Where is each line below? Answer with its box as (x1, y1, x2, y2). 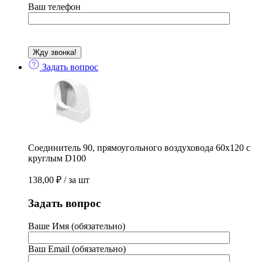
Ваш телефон (28, 2, 81, 12)
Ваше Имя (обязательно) (28, 220, 125, 231)
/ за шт (64, 175, 89, 185)
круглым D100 (28, 153, 86, 164)
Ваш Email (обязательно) (28, 243, 126, 254)
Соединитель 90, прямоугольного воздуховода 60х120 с (28, 143, 250, 153)
